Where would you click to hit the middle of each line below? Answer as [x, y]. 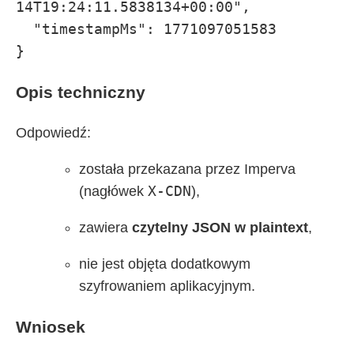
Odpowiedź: [53, 133]
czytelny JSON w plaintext [220, 228]
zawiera [105, 228]
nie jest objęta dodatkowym [165, 264]
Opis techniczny [81, 92]
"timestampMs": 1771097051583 [24, 29]
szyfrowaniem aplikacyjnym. [167, 286]
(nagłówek [113, 192]
